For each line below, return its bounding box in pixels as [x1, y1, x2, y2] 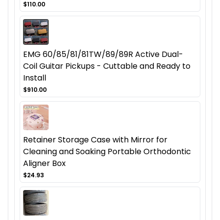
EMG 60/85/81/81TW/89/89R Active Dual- [23, 49, 183, 60]
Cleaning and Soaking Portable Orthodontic [23, 146, 191, 158]
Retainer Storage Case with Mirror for [23, 134, 167, 146]
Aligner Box [23, 158, 66, 169]
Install [23, 72, 46, 84]
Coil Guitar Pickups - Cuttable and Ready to [23, 60, 191, 72]
